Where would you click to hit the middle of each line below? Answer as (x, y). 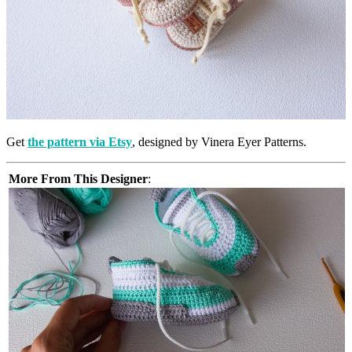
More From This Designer (78, 178)
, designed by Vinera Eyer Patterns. (219, 141)
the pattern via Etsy (80, 141)
